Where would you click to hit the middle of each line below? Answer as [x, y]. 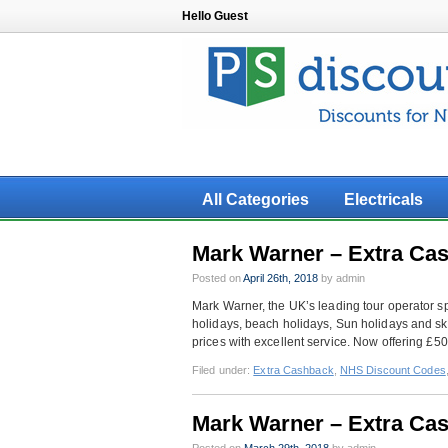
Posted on [217, 278]
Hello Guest [215, 16]
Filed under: [223, 370]
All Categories [255, 199]
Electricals [383, 199]
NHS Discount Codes [392, 370]
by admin [341, 278]
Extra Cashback [293, 370]
